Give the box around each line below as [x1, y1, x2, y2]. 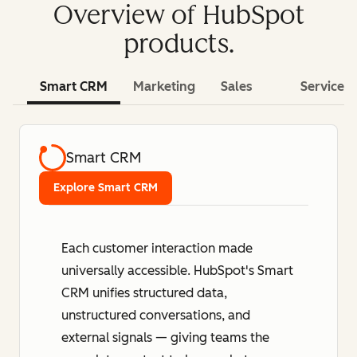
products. [123, 29, 234, 60]
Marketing [133, 79, 195, 95]
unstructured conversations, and [61, 308, 250, 324]
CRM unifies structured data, [61, 285, 227, 301]
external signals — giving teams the [61, 330, 269, 346]
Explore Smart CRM [53, 181, 158, 195]
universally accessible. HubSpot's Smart [61, 263, 293, 279]
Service [300, 79, 344, 95]
